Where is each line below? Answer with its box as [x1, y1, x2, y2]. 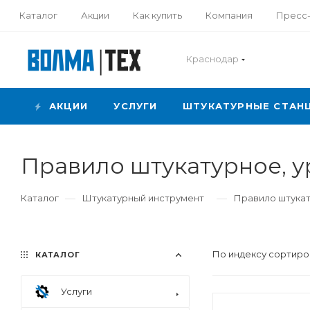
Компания [206, 9, 253, 21]
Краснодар [186, 53, 239, 64]
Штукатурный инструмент [82, 192, 204, 203]
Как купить [133, 9, 182, 21]
